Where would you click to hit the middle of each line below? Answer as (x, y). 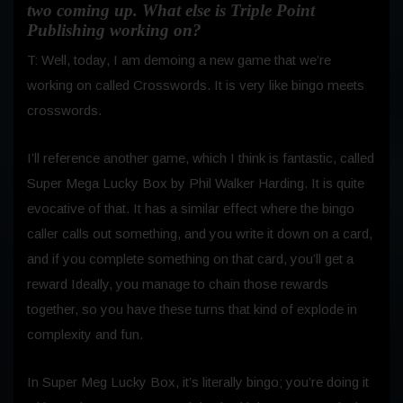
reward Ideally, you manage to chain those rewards (178, 283)
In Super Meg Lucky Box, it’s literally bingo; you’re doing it (198, 381)
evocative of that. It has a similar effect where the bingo (191, 208)
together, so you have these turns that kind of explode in (192, 309)
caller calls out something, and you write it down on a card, (200, 233)
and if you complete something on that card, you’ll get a (190, 258)
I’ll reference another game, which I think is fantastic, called (201, 157)
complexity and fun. (85, 334)
